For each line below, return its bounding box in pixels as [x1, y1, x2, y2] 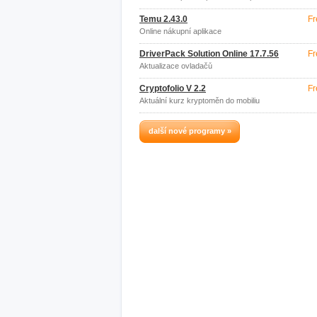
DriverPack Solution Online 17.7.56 [139, 49, 279, 59]
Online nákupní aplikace [139, 27, 221, 35]
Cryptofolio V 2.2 [139, 83, 206, 93]
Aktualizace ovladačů [139, 62, 212, 70]
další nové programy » [148, 127, 231, 135]
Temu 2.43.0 [139, 14, 188, 24]
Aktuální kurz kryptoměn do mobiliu [139, 96, 260, 105]
